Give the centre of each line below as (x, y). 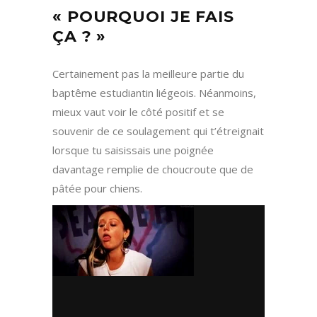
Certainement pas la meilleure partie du (148, 74)
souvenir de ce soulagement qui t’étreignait (158, 131)
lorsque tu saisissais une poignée (133, 150)
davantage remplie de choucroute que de (153, 169)
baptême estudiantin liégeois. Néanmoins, (154, 93)
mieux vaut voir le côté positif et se (138, 112)
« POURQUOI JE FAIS (143, 17)
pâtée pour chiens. (97, 189)
